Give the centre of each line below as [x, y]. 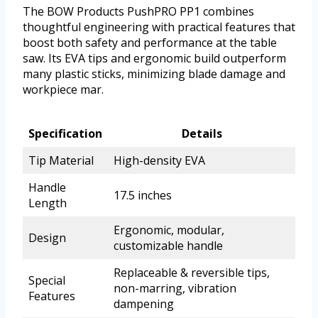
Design [47, 237]
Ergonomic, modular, [169, 230]
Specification [65, 133]
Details [202, 133]
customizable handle [168, 245]
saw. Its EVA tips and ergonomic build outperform [154, 58]
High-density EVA [159, 160]
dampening [144, 303]
